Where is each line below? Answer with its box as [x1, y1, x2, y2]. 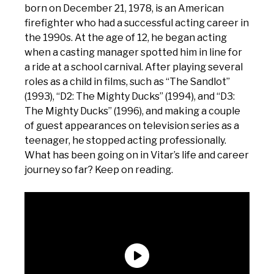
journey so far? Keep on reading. [24, 164, 173, 176]
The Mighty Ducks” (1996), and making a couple [24, 105, 240, 117]
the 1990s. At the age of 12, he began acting [24, 32, 227, 43]
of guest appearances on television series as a [24, 120, 239, 131]
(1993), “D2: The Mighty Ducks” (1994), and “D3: [24, 91, 235, 102]
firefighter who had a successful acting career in [24, 17, 249, 29]
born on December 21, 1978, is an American [24, 2, 224, 14]
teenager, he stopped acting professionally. [24, 135, 226, 146]
